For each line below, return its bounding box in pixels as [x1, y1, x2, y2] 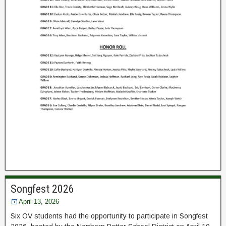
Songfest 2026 [11, 183, 74, 196]
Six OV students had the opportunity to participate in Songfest [11, 212, 208, 220]
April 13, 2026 [19, 198, 59, 206]
